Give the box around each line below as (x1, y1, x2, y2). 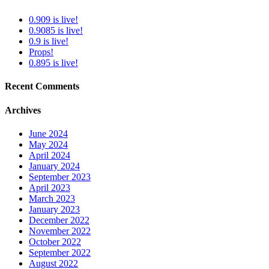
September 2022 (29, 247, 91, 258)
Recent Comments (5, 81, 79, 92)
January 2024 (29, 161, 80, 172)
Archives (5, 104, 41, 115)
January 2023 (29, 204, 80, 215)
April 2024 (29, 150, 70, 161)
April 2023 (29, 183, 70, 193)
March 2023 (29, 193, 75, 204)
